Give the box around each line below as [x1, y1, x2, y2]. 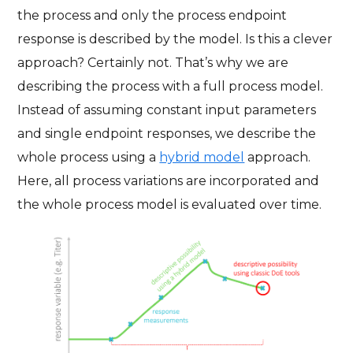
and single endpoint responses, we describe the [17, 125, 317, 141]
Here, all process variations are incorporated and [17, 173, 320, 188]
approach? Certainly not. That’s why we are [17, 54, 289, 70]
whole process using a [17, 149, 160, 165]
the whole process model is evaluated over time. [17, 196, 322, 212]
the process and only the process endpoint [17, 7, 288, 23]
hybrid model [159, 149, 245, 165]
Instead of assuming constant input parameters [17, 102, 317, 117]
